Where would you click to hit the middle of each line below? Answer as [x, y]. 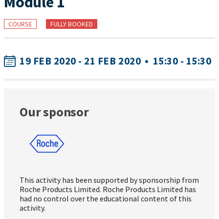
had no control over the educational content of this [106, 198]
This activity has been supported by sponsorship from [109, 180]
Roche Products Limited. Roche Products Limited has [108, 189]
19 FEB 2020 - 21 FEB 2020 [80, 61]
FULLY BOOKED [72, 24]
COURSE [20, 24]
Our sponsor [54, 112]
